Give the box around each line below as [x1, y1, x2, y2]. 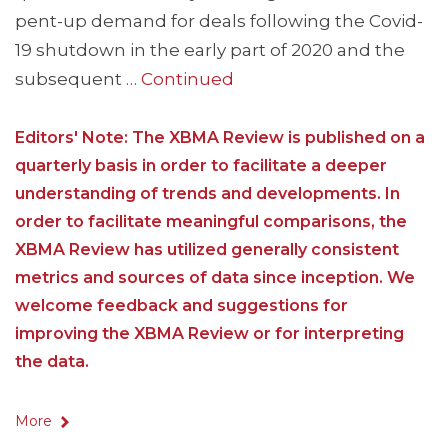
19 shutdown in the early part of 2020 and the [15, 40, 405, 61]
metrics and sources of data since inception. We [15, 268, 415, 288]
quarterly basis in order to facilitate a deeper [15, 156, 387, 176]
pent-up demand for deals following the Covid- [15, 11, 423, 32]
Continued [141, 69, 234, 90]
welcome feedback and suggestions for [15, 296, 348, 316]
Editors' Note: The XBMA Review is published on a [15, 128, 425, 148]
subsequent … [15, 69, 141, 90]
